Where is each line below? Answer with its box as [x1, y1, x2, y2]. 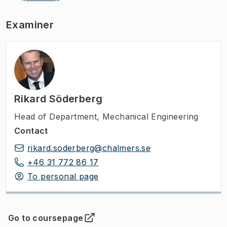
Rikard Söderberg [14, 92, 103, 105]
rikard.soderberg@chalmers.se [27, 142, 151, 153]
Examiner [6, 18, 54, 31]
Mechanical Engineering [102, 111, 199, 122]
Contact [14, 125, 48, 136]
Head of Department [14, 111, 97, 122]
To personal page [27, 171, 99, 181]
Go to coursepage [8, 212, 84, 223]
